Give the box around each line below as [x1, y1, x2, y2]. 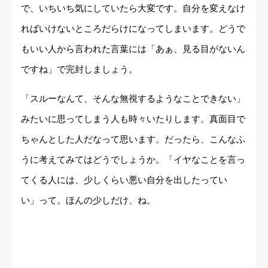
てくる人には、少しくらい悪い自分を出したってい [21, 174, 227, 185]
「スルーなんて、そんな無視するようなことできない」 [21, 93, 245, 103]
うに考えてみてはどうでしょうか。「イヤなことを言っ [21, 154, 245, 165]
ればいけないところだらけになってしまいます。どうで [21, 23, 245, 33]
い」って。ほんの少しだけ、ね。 [21, 194, 156, 205]
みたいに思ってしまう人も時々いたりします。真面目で [21, 113, 245, 124]
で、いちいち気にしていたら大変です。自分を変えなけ [21, 2, 245, 13]
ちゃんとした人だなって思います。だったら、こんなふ [21, 133, 245, 144]
